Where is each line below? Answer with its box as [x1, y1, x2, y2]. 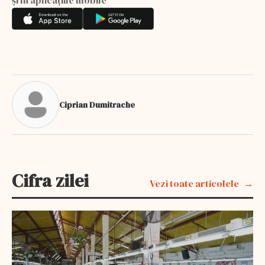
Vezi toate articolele [150, 176, 239, 190]
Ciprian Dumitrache [59, 98, 135, 111]
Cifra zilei [12, 168, 89, 193]
